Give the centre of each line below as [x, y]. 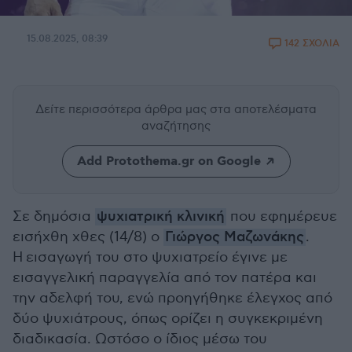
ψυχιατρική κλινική [161, 217]
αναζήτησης [176, 126]
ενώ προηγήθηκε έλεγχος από [230, 298]
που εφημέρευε [282, 216]
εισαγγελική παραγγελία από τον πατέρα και [165, 278]
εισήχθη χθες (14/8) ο [88, 237]
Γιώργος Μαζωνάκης [235, 237]
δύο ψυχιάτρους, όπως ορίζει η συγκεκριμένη [168, 319]
